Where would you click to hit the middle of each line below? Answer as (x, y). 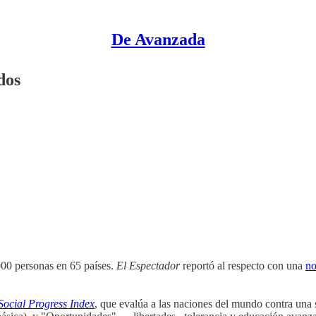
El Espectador (148, 265)
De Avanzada (158, 39)
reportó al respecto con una (243, 265)
